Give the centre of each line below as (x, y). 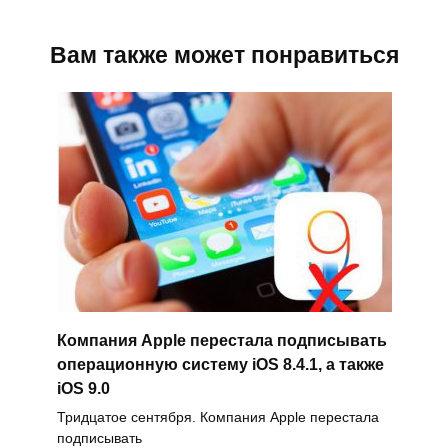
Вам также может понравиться (224, 55)
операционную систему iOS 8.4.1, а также (220, 364)
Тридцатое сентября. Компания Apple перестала (217, 416)
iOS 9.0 (83, 388)
